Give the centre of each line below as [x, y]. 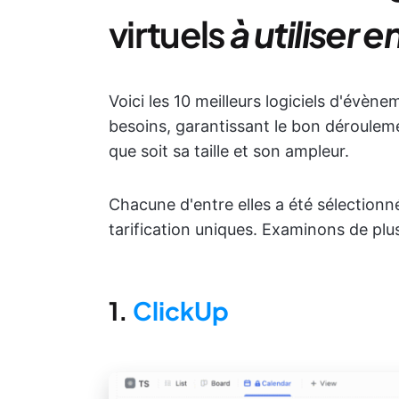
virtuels [167, 33]
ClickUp [181, 310]
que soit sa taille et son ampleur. [229, 151]
